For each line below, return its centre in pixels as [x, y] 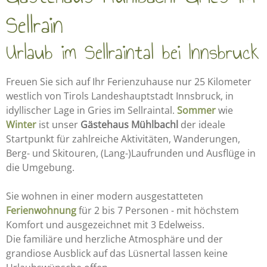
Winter [21, 124]
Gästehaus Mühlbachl [129, 124]
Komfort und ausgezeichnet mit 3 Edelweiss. [105, 224]
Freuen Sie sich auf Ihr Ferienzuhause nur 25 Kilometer [129, 81]
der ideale [202, 124]
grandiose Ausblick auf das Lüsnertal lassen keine [117, 253]
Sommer [196, 110]
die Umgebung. [40, 167]
